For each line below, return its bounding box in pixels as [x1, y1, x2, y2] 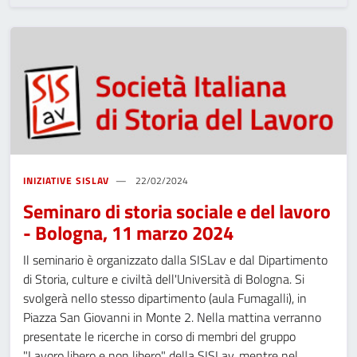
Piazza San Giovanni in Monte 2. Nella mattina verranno [23, 308, 321, 328]
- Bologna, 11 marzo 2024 [23, 218, 233, 248]
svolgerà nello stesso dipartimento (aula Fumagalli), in [23, 288, 307, 308]
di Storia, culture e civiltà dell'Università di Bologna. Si [23, 269, 304, 289]
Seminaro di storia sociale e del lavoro [23, 197, 331, 226]
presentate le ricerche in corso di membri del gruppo [23, 327, 296, 347]
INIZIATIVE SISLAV [23, 173, 110, 189]
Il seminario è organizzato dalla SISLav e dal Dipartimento [23, 250, 328, 270]
